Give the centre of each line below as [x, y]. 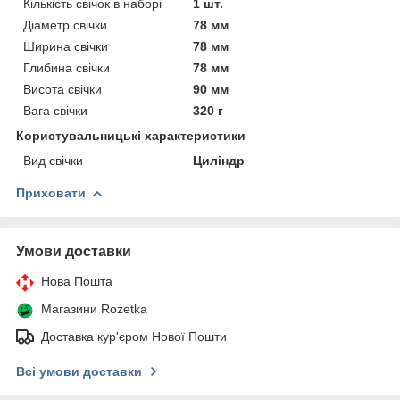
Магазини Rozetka [94, 308]
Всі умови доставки [79, 371]
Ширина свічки [66, 46]
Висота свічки [62, 89]
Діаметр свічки [65, 25]
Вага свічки [55, 110]
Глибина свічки [67, 67]
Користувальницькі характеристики [131, 135]
